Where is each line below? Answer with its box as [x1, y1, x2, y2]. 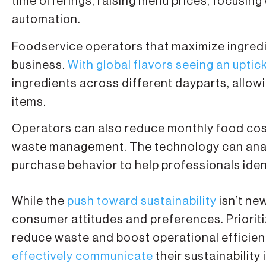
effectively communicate [12, 250, 153, 262]
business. [12, 59, 68, 71]
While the [12, 195, 67, 207]
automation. [12, 14, 81, 26]
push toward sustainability [67, 195, 217, 207]
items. [12, 96, 46, 108]
